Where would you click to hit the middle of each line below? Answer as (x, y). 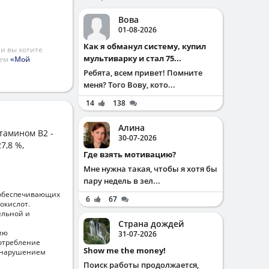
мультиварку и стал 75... (132, 58)
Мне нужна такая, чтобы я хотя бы (150, 169)
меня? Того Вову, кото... (129, 85)
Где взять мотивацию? (132, 154)
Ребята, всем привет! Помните (143, 73)
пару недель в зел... (122, 181)
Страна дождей (151, 224)
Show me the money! (127, 250)
